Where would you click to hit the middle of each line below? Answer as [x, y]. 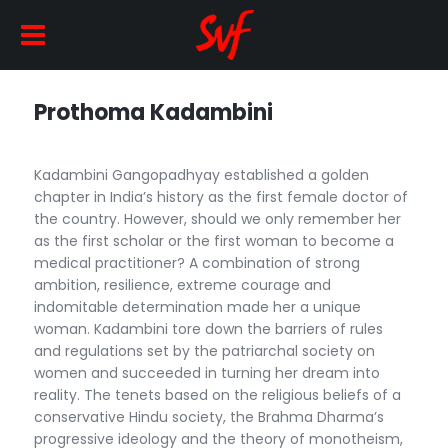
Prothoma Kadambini [154, 112]
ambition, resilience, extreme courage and [183, 285]
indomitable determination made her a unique [198, 307]
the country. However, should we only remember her [218, 219]
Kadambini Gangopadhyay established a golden [202, 175]
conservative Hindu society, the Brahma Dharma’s [209, 417]
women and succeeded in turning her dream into [207, 373]
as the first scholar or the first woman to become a [214, 241]
